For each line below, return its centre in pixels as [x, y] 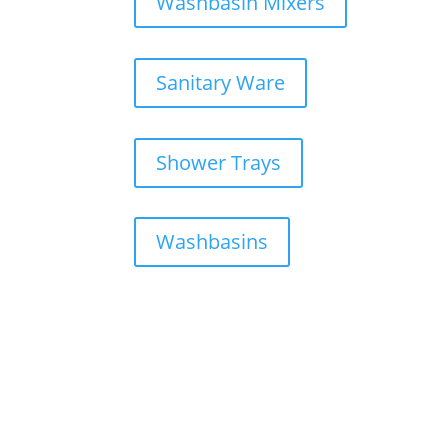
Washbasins [212, 242]
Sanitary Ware [221, 82]
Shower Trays [219, 162]
